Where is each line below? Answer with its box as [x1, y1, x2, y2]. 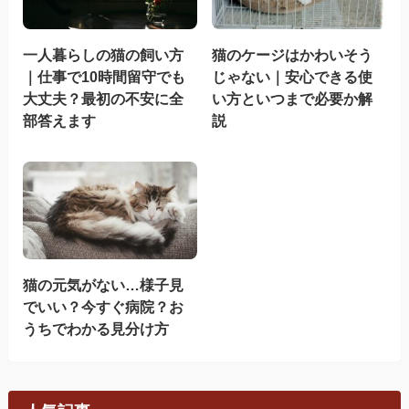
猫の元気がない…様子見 [22, 277, 184, 294]
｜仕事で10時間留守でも [22, 68, 185, 86]
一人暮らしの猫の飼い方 [22, 47, 184, 64]
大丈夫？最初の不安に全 [22, 90, 184, 108]
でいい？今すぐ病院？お [22, 299, 184, 316]
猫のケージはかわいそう [212, 47, 373, 64]
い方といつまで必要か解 [212, 90, 373, 108]
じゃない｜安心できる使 [212, 68, 373, 86]
